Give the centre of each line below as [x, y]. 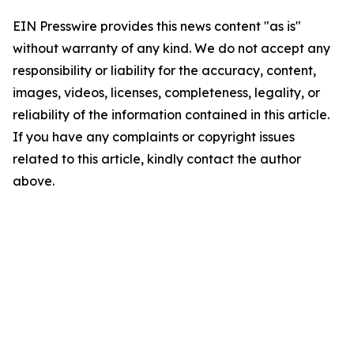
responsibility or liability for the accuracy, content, [164, 70]
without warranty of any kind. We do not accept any [171, 48]
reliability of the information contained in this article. [171, 115]
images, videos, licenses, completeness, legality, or [166, 92]
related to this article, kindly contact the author [157, 159]
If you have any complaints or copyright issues [154, 137]
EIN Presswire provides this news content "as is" [157, 26]
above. [34, 181]
